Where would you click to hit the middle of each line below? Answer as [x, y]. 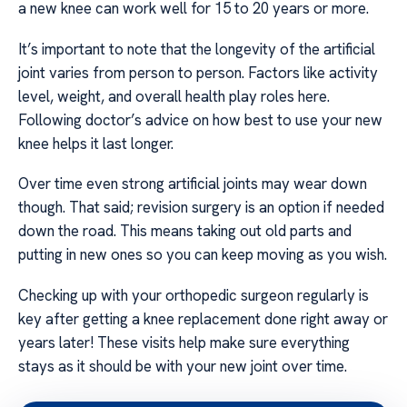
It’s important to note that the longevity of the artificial [197, 49]
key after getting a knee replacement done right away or [203, 318]
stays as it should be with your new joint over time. [183, 366]
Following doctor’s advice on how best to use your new [200, 119]
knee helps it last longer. [96, 143]
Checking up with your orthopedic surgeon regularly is [194, 295]
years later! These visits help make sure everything [184, 342]
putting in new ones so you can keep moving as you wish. [203, 255]
